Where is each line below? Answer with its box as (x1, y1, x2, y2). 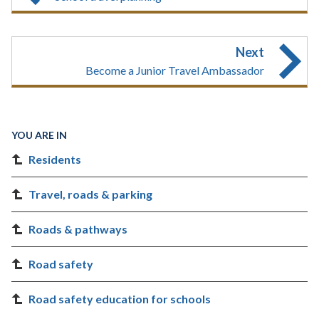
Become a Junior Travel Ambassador (85, 63, 264, 77)
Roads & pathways (28, 222, 127, 236)
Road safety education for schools (28, 292, 211, 305)
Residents (28, 152, 81, 166)
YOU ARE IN (11, 129, 67, 141)
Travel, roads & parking (28, 187, 152, 201)
